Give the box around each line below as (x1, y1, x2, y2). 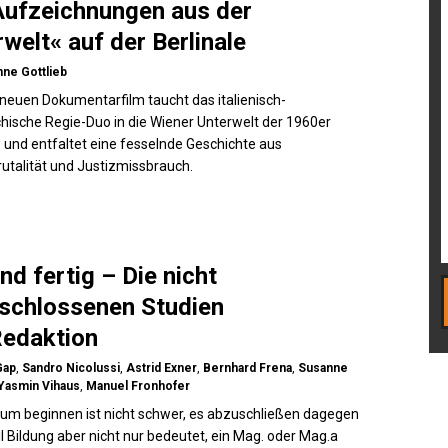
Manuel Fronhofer (86, 379, 191, 393)
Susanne (298, 361, 349, 375)
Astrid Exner (126, 361, 198, 375)
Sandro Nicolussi (22, 361, 121, 375)
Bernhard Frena (203, 361, 293, 375)
